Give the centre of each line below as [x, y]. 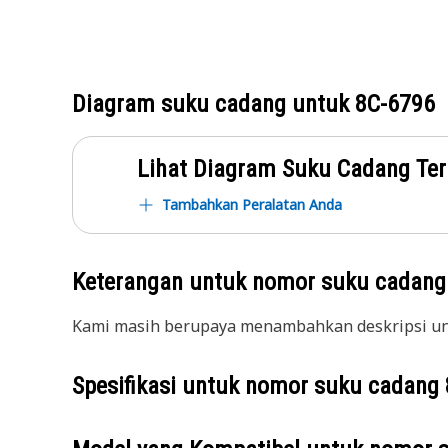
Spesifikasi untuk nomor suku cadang [258, 386]
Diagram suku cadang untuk [213, 104]
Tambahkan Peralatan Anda [252, 204]
